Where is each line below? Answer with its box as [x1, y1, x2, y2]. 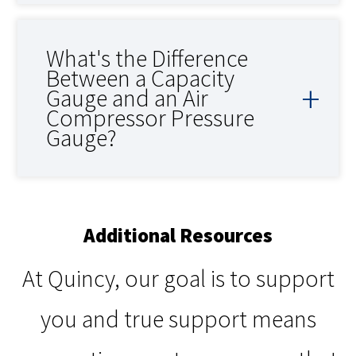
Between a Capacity [46, 63, 234, 94]
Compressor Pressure [46, 103, 254, 133]
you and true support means [40, 304, 316, 335]
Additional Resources [83, 222, 273, 249]
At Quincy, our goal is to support [21, 263, 335, 294]
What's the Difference [46, 43, 248, 74]
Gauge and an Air [46, 83, 208, 114]
